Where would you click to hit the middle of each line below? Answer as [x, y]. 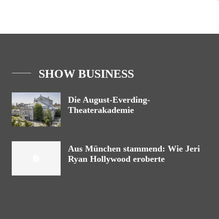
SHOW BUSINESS [86, 74]
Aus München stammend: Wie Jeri [134, 149]
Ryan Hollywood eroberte [116, 159]
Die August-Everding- [109, 100]
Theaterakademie [101, 110]
